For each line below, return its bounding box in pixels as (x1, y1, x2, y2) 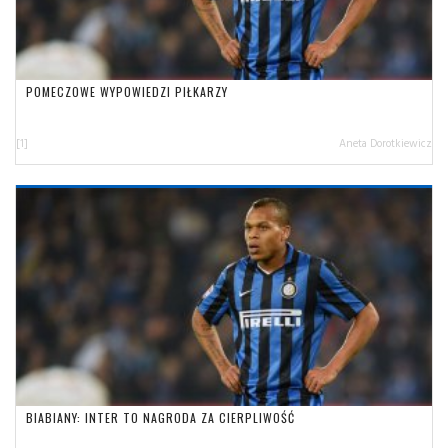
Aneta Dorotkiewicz (339, 134, 432, 151)
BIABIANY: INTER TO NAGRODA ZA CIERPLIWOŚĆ (26, 408, 295, 426)
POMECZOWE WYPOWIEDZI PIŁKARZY (26, 82, 228, 100)
